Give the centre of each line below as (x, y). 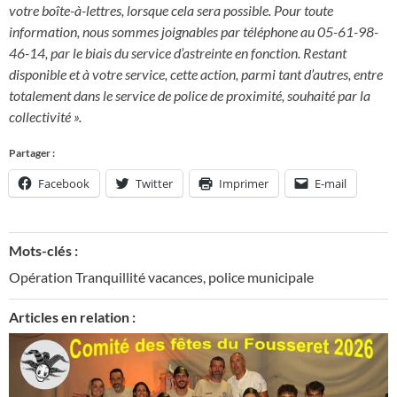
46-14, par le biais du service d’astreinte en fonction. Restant (178, 53)
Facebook (64, 183)
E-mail (331, 183)
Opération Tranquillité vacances (106, 276)
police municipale (261, 276)
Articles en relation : (72, 316)
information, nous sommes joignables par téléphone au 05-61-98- (194, 32)
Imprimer (244, 183)
